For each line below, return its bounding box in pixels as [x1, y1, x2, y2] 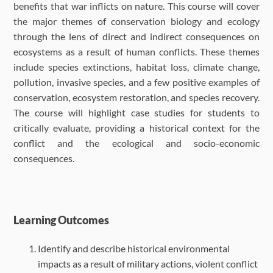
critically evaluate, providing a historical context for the [13, 122, 260, 133]
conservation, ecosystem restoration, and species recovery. [13, 91, 260, 103]
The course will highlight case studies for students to [13, 107, 260, 118]
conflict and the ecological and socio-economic [13, 137, 260, 149]
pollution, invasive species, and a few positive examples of [13, 76, 260, 88]
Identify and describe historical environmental [38, 243, 230, 254]
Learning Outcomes [13, 213, 110, 227]
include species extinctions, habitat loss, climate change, [13, 61, 260, 73]
